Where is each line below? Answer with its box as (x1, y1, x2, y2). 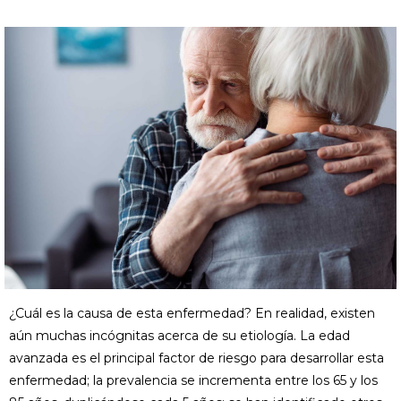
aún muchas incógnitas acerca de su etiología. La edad (9, 327, 350, 344)
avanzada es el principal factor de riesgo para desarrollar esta (9, 349, 384, 366)
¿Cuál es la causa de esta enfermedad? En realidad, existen (9, 304, 375, 321)
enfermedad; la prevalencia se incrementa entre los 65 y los (9, 371, 378, 388)
